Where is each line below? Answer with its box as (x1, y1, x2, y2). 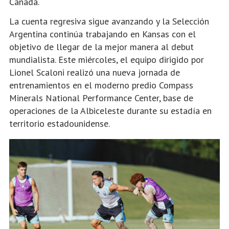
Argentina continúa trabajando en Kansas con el (9, 28, 196, 40)
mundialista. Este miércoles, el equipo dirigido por (9, 54, 204, 65)
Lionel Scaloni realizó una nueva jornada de (9, 66, 180, 78)
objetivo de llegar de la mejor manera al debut (9, 41, 194, 53)
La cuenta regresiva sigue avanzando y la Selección (9, 15, 209, 27)
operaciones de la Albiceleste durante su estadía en (9, 105, 212, 117)
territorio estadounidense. (9, 118, 110, 129)
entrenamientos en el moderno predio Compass (9, 79, 193, 91)
